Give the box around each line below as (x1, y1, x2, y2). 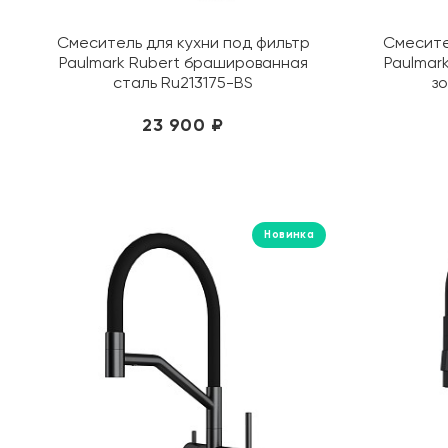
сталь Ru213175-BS (113, 73, 253, 92)
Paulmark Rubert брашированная (58, 53, 308, 72)
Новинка (264, 228, 314, 241)
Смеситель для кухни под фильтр (56, 33, 310, 52)
